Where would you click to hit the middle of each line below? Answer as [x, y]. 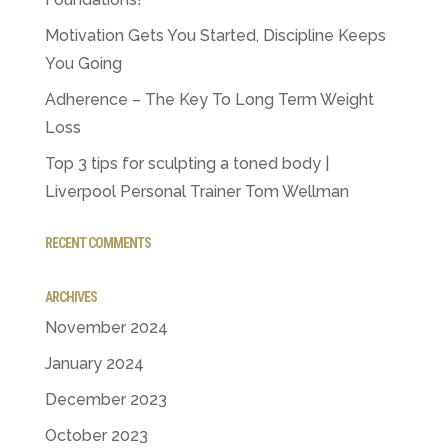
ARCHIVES [70, 296]
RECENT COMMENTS [97, 242]
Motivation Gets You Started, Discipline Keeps [215, 35]
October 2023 [96, 435]
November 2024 [106, 327]
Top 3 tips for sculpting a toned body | [186, 163]
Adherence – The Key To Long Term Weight [209, 99]
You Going [83, 63]
